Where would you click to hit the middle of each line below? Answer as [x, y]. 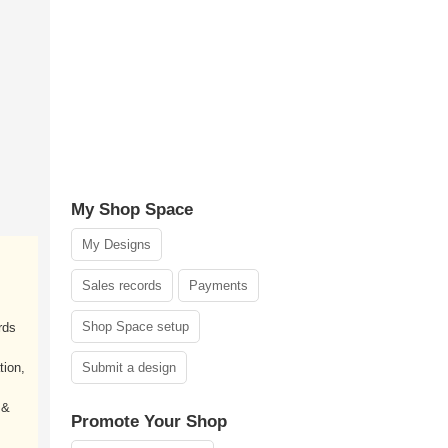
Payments [218, 285]
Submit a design [129, 367]
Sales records [122, 285]
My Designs [116, 244]
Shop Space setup [135, 326]
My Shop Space [132, 209]
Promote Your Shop [149, 421]
